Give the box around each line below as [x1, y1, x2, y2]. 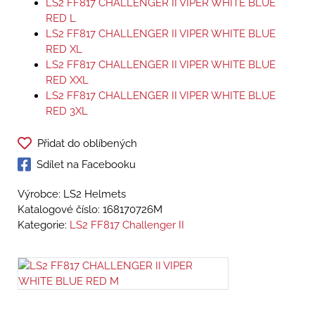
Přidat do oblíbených [37, 137, 137, 150]
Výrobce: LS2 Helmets [18, 188, 126, 201]
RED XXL [46, 74, 89, 87]
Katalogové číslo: [18, 203, 103, 217]
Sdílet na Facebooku [37, 158, 136, 172]
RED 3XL [46, 105, 88, 118]
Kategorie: [18, 219, 70, 232]
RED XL [46, 43, 82, 56]
